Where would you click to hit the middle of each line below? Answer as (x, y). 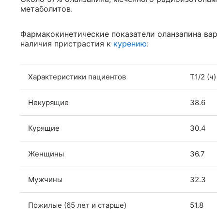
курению (130, 44)
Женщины (46, 154)
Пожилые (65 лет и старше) (77, 205)
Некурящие (48, 103)
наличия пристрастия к (67, 44)
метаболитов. (46, 9)
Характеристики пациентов (77, 77)
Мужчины (45, 180)
